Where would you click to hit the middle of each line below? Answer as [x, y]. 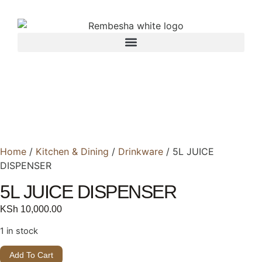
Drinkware [141, 151]
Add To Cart [31, 255]
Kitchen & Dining [72, 151]
